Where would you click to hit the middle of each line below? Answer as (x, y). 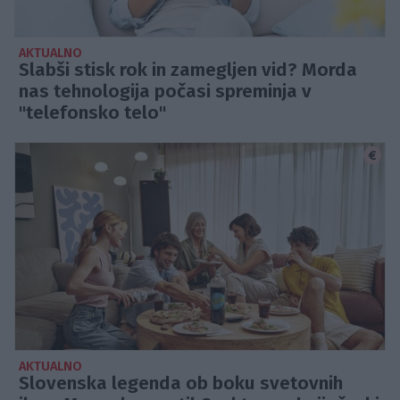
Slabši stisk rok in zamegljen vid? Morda (188, 70)
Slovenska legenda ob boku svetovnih (181, 384)
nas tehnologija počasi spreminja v (165, 91)
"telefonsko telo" (92, 112)
